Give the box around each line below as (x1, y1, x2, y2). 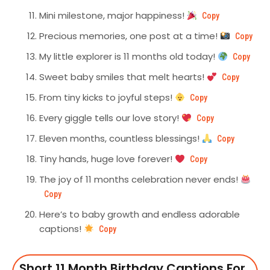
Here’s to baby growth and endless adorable (39, 208, 240, 221)
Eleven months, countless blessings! (39, 132, 202, 145)
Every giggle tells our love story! (39, 111, 181, 125)
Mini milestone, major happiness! (39, 9, 187, 22)
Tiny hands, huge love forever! (39, 152, 175, 166)
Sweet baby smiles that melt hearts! (39, 71, 207, 84)
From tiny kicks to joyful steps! (39, 91, 175, 104)
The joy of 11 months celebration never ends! (39, 173, 240, 186)
